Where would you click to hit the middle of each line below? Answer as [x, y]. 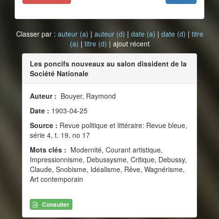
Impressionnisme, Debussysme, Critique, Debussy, [108, 159]
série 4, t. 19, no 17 [60, 135]
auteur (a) [73, 34]
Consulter [56, 205]
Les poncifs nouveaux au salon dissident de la [108, 64]
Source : [44, 125]
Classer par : [37, 34]
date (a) [143, 34]
